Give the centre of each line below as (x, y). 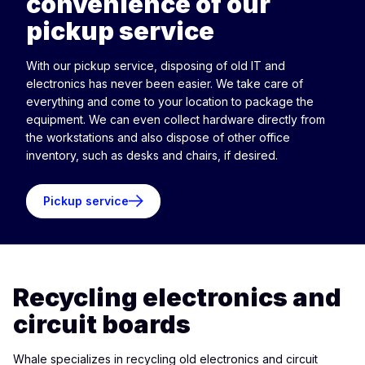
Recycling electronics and (177, 297)
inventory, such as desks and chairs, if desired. (152, 155)
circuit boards (102, 323)
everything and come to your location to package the (170, 101)
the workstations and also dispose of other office (158, 137)
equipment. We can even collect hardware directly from (176, 119)
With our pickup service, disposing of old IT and (156, 65)
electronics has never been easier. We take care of (165, 83)
